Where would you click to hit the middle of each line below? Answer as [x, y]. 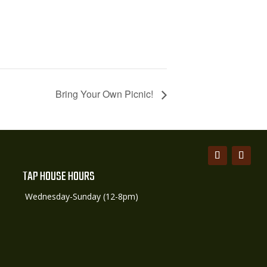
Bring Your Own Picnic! [105, 94]
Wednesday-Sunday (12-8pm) [81, 196]
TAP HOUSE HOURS [59, 176]
